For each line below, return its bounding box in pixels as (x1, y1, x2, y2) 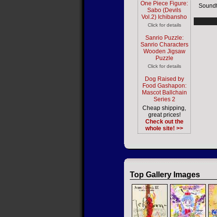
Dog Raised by (144, 76, 184, 82)
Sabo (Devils (147, 7, 181, 14)
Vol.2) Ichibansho (141, 14, 187, 20)
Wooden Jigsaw (143, 48, 186, 55)
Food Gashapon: (142, 82, 186, 89)
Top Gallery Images (130, 170, 200, 179)
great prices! (148, 111, 181, 118)
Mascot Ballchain (141, 89, 187, 96)
